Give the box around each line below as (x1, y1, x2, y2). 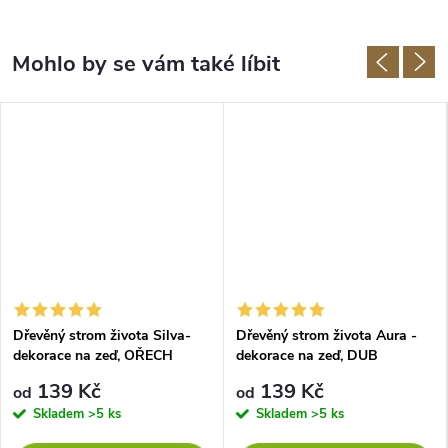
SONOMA (236, 365, 299, 385)
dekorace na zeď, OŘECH (13, 345, 173, 365)
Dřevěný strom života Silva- (13, 325, 191, 345)
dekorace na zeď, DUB (236, 345, 378, 365)
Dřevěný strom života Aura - (236, 325, 417, 345)
